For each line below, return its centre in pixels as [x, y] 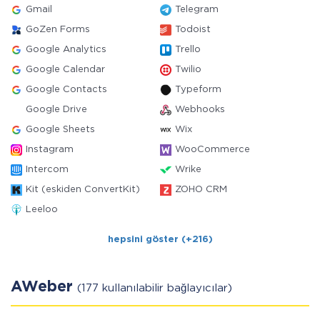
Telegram [197, 10]
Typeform [198, 90]
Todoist [193, 30]
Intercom [47, 170]
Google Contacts [66, 90]
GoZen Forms [58, 30]
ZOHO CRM [201, 190]
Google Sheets [60, 130]
